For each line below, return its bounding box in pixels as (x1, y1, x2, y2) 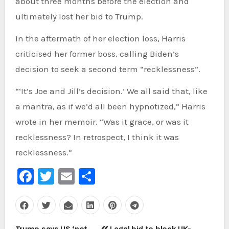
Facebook (33, 166, 105, 186)
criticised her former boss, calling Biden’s (15, 48, 179, 59)
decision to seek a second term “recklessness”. (15, 63, 200, 74)
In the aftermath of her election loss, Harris (15, 33, 186, 43)
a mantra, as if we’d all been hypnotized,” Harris (15, 101, 205, 111)
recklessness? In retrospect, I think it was (15, 131, 179, 142)
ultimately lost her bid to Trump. (15, 11, 143, 21)
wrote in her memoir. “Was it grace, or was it (15, 116, 189, 127)
